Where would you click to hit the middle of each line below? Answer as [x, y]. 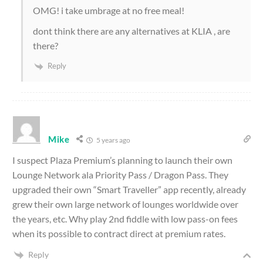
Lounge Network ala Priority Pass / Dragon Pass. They [120, 174]
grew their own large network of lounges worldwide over [125, 204]
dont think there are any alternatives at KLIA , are [131, 31]
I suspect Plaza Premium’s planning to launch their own [122, 160]
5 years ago [112, 140]
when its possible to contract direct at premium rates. [119, 233]
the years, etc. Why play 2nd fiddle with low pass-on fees [125, 218]
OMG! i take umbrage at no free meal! [109, 11]
